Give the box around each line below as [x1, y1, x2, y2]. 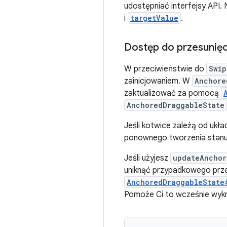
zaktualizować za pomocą [124, 88, 221, 98]
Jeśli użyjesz [124, 153, 170, 163]
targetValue [130, 13, 178, 23]
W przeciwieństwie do [124, 64, 206, 74]
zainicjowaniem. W [124, 76, 192, 86]
